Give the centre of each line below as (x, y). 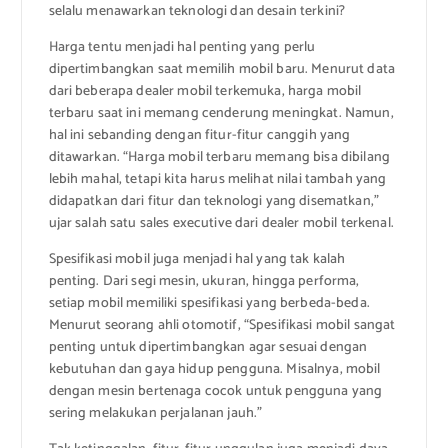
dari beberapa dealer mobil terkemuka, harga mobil (205, 92)
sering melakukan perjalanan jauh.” (155, 414)
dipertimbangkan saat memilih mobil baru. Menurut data (221, 70)
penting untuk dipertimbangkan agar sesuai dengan (208, 348)
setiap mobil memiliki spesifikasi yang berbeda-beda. (209, 304)
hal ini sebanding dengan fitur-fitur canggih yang (199, 136)
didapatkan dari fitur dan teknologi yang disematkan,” (213, 202)
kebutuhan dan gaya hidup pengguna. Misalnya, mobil (214, 370)
